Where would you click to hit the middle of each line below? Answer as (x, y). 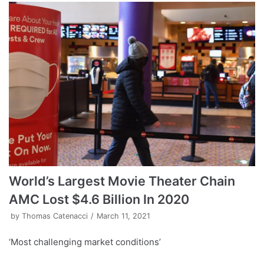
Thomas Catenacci (55, 216)
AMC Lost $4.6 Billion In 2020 (99, 199)
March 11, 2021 (123, 216)
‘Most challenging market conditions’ (85, 242)
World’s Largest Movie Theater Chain (122, 181)
